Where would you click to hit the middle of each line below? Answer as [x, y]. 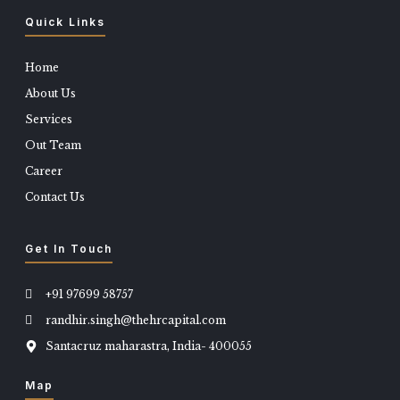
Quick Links [65, 22]
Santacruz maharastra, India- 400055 [148, 346]
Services [49, 119]
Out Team [53, 145]
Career [44, 171]
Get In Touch [69, 249]
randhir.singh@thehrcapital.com [135, 320]
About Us [50, 93]
